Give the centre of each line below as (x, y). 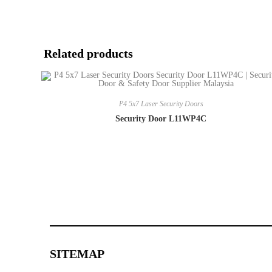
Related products (88, 53)
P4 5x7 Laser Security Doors (161, 104)
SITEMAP (77, 253)
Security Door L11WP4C (161, 119)
